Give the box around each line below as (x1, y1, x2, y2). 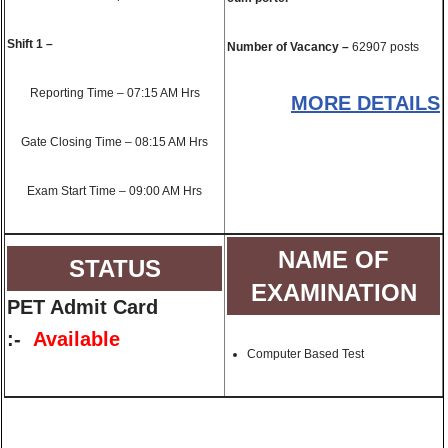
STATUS (68, 255, 161, 282)
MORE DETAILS (291, 92, 440, 114)
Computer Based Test (247, 347, 364, 361)
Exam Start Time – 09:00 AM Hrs (27, 184, 202, 198)
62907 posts (349, 40, 419, 54)
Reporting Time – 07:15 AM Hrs (29, 86, 200, 100)
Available (33, 328, 120, 350)
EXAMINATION (250, 279, 417, 306)
